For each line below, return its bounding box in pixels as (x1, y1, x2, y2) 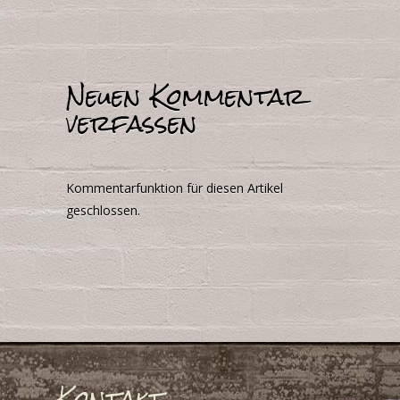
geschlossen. (66, 202, 140, 220)
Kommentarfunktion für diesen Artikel (66, 179, 283, 197)
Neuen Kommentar (66, 71, 305, 122)
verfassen (66, 98, 197, 149)
